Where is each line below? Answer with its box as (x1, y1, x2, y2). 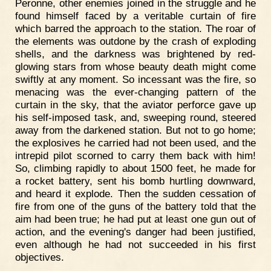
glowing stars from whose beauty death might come (15, 60, 256, 73)
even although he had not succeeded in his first (15, 238, 256, 251)
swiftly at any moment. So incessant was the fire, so (15, 73, 256, 86)
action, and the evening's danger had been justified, (15, 226, 256, 238)
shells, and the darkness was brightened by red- (15, 48, 256, 60)
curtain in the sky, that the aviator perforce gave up (15, 99, 256, 111)
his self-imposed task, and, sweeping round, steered (15, 111, 256, 124)
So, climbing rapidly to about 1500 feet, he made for (15, 162, 256, 175)
